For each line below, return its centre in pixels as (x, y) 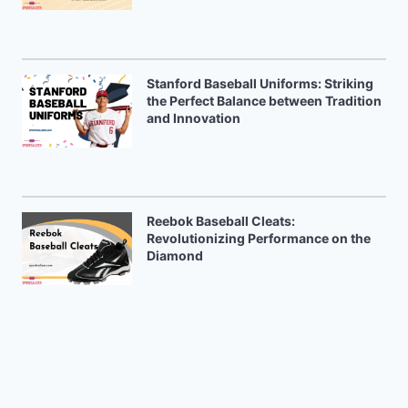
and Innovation (194, 117)
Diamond (175, 255)
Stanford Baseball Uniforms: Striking (260, 83)
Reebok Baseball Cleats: (221, 220)
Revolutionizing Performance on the (259, 238)
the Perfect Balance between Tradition (264, 100)
